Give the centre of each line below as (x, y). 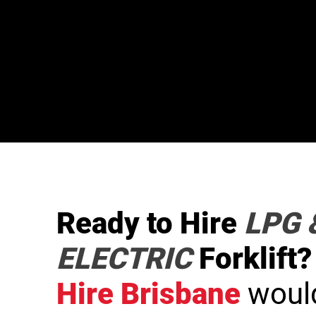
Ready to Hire (150, 223)
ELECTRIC (124, 259)
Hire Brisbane (148, 294)
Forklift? (252, 259)
